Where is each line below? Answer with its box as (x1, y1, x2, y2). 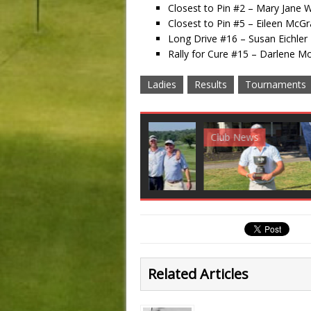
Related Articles (148, 264, 249, 283)
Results (194, 77, 227, 91)
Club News (26, 131, 74, 144)
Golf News (155, 131, 203, 144)
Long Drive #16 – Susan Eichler (168, 31, 308, 45)
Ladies (147, 77, 176, 91)
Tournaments (245, 77, 306, 91)
